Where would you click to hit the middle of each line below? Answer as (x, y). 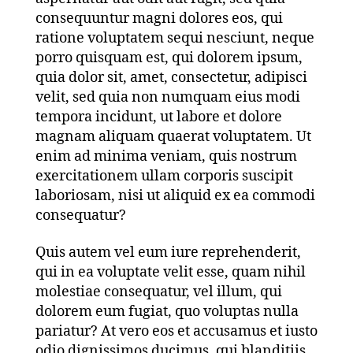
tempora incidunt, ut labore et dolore (158, 117)
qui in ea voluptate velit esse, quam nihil (170, 273)
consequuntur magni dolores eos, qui (159, 18)
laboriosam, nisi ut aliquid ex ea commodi (175, 195)
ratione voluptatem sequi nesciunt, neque (175, 38)
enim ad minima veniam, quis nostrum (166, 156)
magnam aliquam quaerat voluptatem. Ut (173, 136)
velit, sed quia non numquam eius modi (167, 97)
